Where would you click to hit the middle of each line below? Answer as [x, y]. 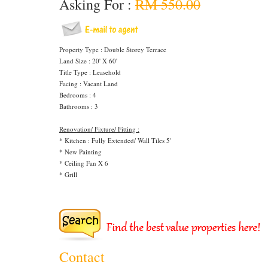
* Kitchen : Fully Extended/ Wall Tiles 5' [115, 140]
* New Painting [82, 152]
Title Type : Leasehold [90, 72]
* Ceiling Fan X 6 [84, 163]
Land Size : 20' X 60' [88, 61]
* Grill [69, 174]
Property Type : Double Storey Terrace [113, 49]
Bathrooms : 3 [79, 106]
